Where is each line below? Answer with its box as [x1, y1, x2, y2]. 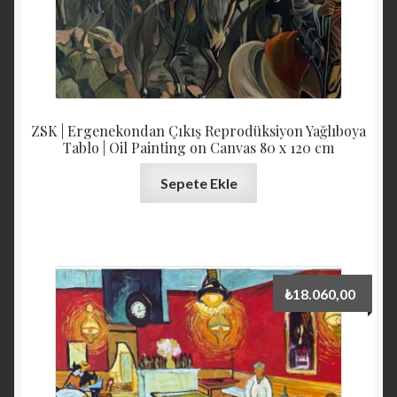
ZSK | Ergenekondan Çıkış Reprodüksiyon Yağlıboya [31, 121, 366, 140]
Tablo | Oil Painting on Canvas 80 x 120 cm [63, 137, 334, 157]
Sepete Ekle [160, 175, 237, 192]
